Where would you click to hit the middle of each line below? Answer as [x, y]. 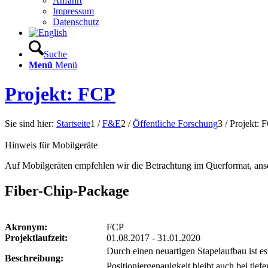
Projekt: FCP [60, 94]
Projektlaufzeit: [36, 237]
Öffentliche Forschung [175, 123]
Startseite [73, 123]
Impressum [73, 11]
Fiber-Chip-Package [67, 191]
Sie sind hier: [29, 123]
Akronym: [26, 227]
